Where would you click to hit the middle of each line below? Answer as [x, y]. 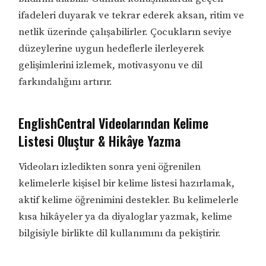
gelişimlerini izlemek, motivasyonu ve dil [111, 66]
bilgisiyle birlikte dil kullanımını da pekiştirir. [120, 234]
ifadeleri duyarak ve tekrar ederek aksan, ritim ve [132, 16]
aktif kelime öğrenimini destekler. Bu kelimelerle [129, 200]
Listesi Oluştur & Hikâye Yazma [100, 141]
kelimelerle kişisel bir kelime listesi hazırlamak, [127, 184]
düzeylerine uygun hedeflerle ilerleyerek [112, 49]
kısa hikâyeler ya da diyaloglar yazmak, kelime [126, 217]
